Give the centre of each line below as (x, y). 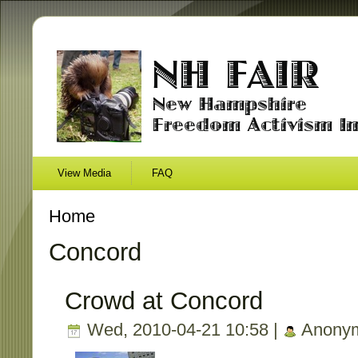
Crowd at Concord (164, 300)
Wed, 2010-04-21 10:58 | (183, 330)
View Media (84, 173)
